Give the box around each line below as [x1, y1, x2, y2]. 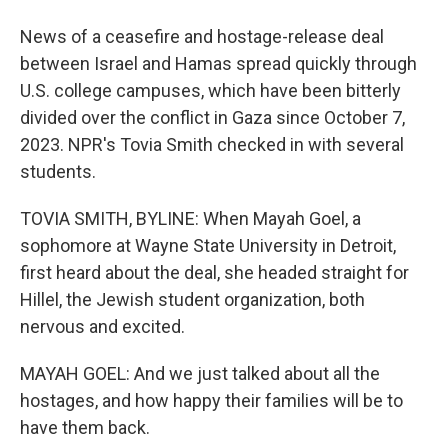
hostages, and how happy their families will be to [20, 390, 403, 411]
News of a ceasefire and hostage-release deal [20, 26, 384, 47]
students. [20, 161, 96, 182]
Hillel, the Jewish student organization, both [20, 289, 365, 310]
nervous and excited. [20, 316, 185, 337]
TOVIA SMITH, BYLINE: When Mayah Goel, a [20, 208, 361, 229]
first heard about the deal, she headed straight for [20, 262, 409, 283]
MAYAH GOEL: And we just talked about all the [20, 363, 380, 384]
